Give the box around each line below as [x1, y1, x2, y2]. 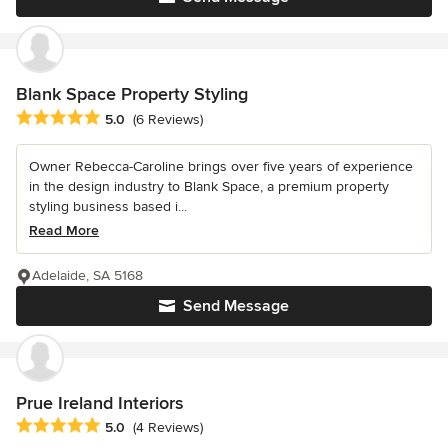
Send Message [183, 295, 289, 316]
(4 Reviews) [133, 418, 203, 436]
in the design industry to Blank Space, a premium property [29, 177, 389, 195]
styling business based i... [29, 197, 187, 215]
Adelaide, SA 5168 [32, 266, 143, 284]
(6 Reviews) [133, 110, 203, 128]
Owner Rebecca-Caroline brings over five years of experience [29, 157, 413, 175]
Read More [29, 221, 99, 239]
